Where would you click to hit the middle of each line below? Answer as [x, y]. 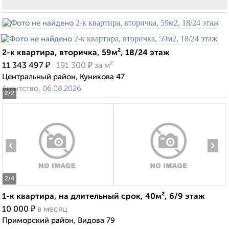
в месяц [52, 210]
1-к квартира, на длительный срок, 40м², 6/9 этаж [104, 197]
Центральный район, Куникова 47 [63, 77]
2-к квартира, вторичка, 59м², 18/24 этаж [86, 53]
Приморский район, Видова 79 [59, 221]
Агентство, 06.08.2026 [42, 89]
